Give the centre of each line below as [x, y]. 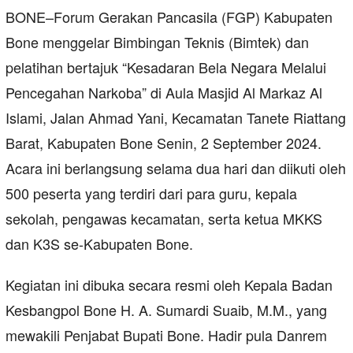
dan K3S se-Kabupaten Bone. [99, 244]
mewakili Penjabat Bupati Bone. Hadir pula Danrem [166, 335]
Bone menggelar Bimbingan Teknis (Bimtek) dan [157, 42]
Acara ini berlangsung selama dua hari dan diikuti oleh [176, 168]
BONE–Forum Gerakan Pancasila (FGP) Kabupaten [169, 17]
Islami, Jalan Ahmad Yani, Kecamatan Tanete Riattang [176, 118]
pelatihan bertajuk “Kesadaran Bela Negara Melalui [166, 67]
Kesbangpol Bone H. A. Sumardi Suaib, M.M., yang [166, 310]
